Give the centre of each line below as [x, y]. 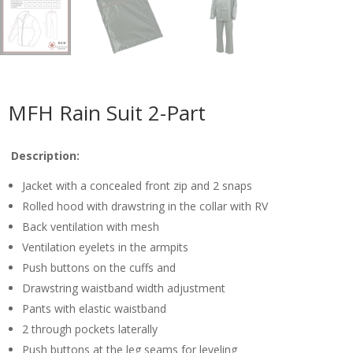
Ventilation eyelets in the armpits [105, 247]
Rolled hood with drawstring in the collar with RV [145, 206]
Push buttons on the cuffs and [99, 267]
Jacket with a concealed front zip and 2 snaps [137, 185]
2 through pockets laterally [90, 329]
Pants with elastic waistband [94, 308]
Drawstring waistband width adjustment [124, 288]
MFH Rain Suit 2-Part [107, 112]
